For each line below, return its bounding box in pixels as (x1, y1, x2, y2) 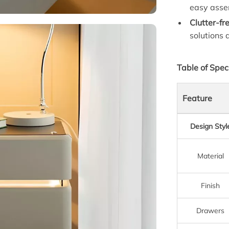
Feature (182, 93, 213, 103)
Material (197, 151, 224, 161)
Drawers (196, 205, 225, 215)
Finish (201, 180, 220, 190)
